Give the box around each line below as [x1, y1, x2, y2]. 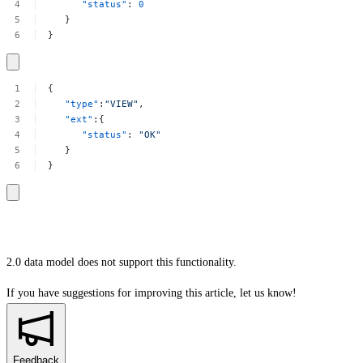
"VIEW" [105, 98, 139, 110]
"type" [65, 98, 100, 110]
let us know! [240, 286, 297, 299]
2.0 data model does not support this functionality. [6, 255, 237, 268]
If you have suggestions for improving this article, [6, 286, 237, 299]
